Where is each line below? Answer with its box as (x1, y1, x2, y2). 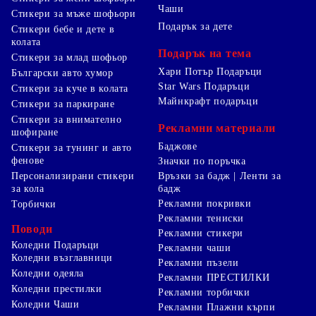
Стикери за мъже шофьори (11, 8, 136, 19)
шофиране (11, 126, 59, 138)
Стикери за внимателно (11, 114, 122, 125)
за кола (11, 183, 44, 194)
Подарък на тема (158, 47, 252, 59)
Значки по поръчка (158, 155, 246, 166)
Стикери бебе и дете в (11, 23, 115, 35)
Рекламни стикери (158, 227, 244, 238)
